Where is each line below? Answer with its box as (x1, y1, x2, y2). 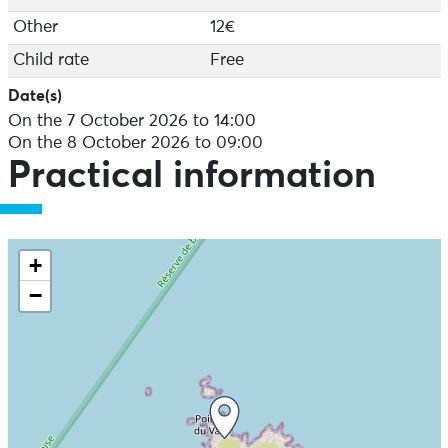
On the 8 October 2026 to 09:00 (7, 135, 263, 152)
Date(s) (7, 89, 62, 104)
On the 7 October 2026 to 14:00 (7, 113, 256, 130)
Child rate (12, 52, 89, 69)
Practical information (7, 158, 376, 195)
